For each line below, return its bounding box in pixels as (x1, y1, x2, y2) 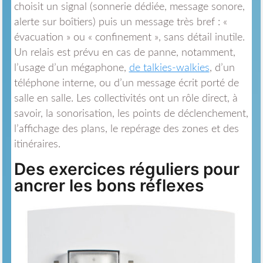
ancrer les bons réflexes (14, 175, 204, 195)
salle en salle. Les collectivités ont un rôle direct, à (14, 93, 238, 104)
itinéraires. (14, 139, 60, 150)
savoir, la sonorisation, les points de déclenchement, (14, 108, 248, 119)
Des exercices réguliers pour (14, 159, 240, 179)
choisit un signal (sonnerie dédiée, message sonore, (14, 1, 245, 12)
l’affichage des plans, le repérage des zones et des (14, 123, 239, 134)
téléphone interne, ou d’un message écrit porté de (14, 77, 239, 89)
